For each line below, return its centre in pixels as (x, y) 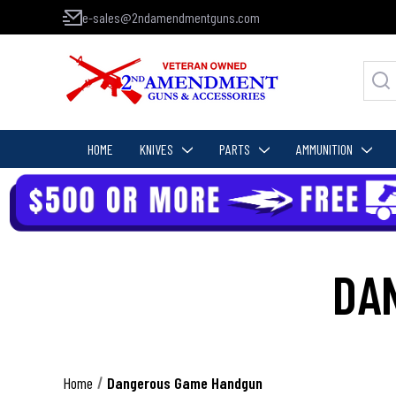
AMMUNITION (324, 149)
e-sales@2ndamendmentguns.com (171, 17)
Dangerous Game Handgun (184, 382)
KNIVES (156, 149)
